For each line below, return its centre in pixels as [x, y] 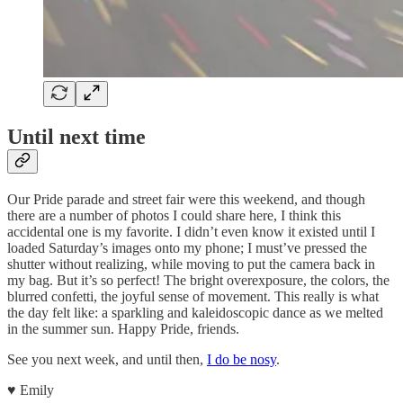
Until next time [76, 136]
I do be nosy [242, 359]
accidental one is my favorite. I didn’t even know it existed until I [191, 231]
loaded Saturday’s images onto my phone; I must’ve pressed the [187, 247]
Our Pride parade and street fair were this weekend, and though [186, 199]
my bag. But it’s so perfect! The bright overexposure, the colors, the [198, 280]
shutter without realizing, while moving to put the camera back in [191, 264]
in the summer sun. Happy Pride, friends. [123, 328]
